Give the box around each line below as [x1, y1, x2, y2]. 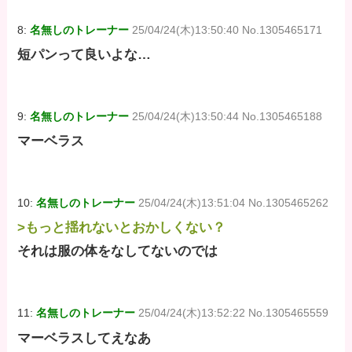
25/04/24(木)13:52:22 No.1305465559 [138, 306, 329, 320]
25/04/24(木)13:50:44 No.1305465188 [132, 109, 323, 123]
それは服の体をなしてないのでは [17, 244, 218, 259]
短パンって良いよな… [17, 46, 152, 62]
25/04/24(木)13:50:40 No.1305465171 [132, 23, 323, 36]
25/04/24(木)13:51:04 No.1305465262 [138, 196, 329, 210]
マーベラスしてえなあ [17, 330, 152, 346]
